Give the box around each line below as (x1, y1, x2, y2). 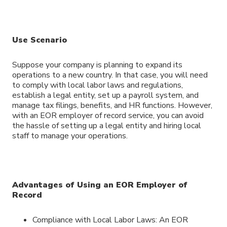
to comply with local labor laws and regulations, (12, 79, 183, 91)
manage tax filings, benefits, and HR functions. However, (12, 99, 212, 111)
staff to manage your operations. (12, 130, 128, 141)
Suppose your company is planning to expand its (12, 59, 182, 70)
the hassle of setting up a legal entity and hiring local (12, 120, 201, 131)
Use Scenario (12, 34, 67, 46)
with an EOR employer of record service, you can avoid (12, 109, 204, 121)
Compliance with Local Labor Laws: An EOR (32, 214, 188, 226)
